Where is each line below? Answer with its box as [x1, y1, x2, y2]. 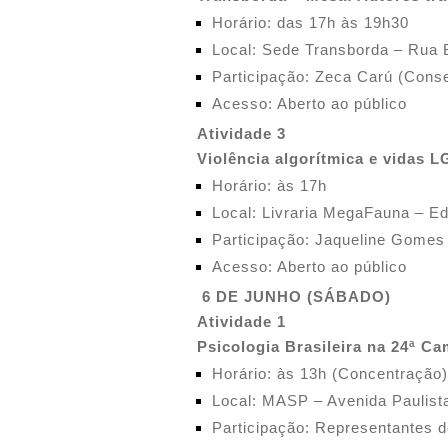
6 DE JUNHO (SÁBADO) [202, 288, 391, 305]
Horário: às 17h [212, 177, 327, 194]
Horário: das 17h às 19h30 [212, 14, 409, 31]
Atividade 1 [197, 313, 286, 330]
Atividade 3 [197, 125, 286, 142]
